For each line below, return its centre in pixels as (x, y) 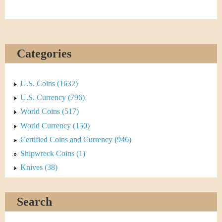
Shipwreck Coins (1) (53, 154)
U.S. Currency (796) (53, 98)
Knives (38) (39, 167)
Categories (44, 53)
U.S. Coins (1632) (49, 84)
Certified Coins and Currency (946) (76, 139)
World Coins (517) (50, 111)
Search (34, 202)
